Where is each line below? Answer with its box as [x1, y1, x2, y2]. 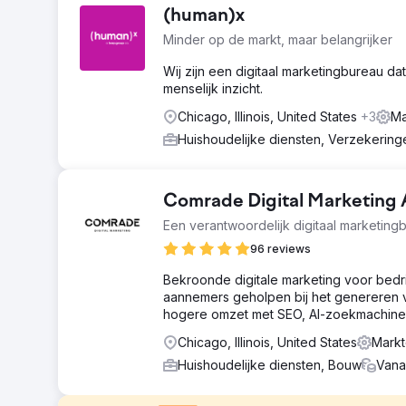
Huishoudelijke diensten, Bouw [178, 357, 362, 372]
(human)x [163, 6, 245, 26]
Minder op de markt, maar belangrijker [163, 32, 392, 47]
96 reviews [250, 242, 311, 256]
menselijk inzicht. [163, 81, 263, 96]
